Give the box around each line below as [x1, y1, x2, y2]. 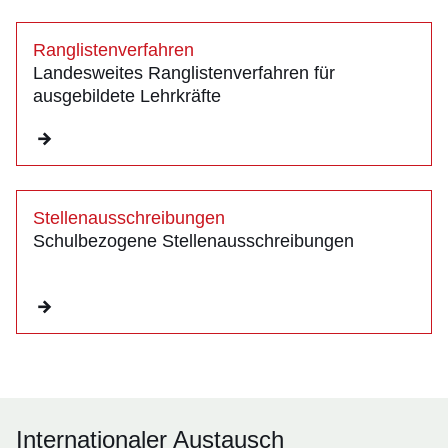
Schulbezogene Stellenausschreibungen [33, 231, 354, 252]
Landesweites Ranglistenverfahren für [33, 63, 335, 84]
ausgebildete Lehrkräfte [33, 86, 221, 107]
